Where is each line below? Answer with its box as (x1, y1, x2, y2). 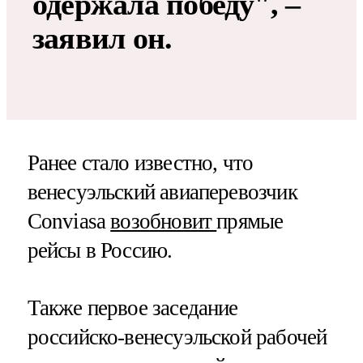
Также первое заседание (27, 296, 238, 321)
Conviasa (27, 209, 111, 234)
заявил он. (32, 20, 173, 55)
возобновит (110, 209, 217, 234)
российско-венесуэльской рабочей (27, 325, 327, 350)
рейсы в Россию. (27, 238, 173, 263)
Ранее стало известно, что (27, 151, 254, 176)
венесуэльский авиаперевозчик (27, 180, 297, 205)
